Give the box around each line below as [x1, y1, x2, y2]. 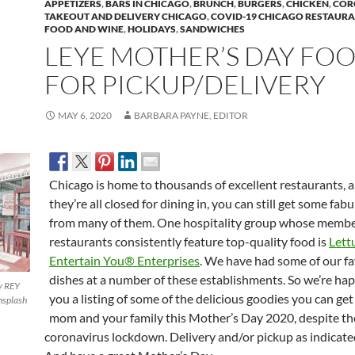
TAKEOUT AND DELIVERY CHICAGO [44, 10, 207, 22]
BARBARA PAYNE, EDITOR [134, 109, 248, 121]
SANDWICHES [180, 23, 245, 35]
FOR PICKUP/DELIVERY [44, 68, 326, 101]
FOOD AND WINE [44, 23, 124, 35]
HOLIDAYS [128, 23, 176, 35]
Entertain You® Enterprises [49, 253, 200, 268]
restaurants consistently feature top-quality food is [49, 234, 329, 249]
